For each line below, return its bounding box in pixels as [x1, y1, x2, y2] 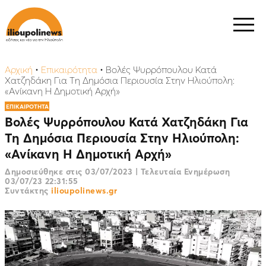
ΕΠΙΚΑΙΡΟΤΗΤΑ [5, 102, 49, 110]
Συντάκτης [5, 185, 51, 196]
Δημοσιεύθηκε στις [5, 166, 85, 177]
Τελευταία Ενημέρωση [138, 166, 230, 177]
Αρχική [5, 64, 33, 75]
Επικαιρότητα [41, 64, 97, 75]
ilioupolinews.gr [51, 185, 117, 196]
